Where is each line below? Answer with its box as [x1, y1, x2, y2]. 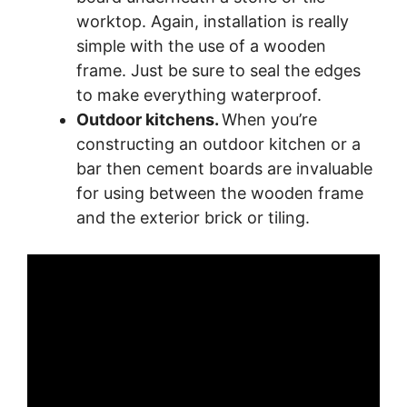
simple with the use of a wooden [76, 36, 326, 56]
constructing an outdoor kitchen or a [76, 134, 361, 154]
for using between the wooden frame [76, 184, 363, 203]
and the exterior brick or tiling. [76, 208, 314, 228]
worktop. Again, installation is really [76, 12, 349, 32]
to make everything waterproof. [76, 85, 322, 105]
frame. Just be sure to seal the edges [76, 61, 361, 81]
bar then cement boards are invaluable [76, 159, 372, 179]
